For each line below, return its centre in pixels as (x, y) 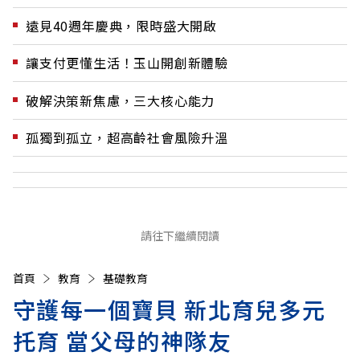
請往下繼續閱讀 (180, 236)
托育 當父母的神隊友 (122, 341)
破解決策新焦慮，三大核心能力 (121, 100)
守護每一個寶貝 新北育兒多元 (170, 310)
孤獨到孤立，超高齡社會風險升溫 (127, 138)
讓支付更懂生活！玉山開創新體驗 (127, 63)
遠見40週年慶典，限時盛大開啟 (121, 25)
